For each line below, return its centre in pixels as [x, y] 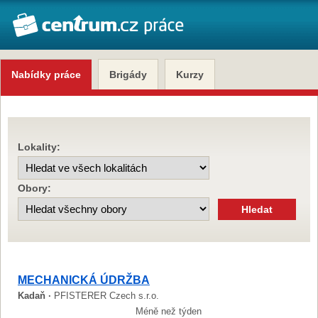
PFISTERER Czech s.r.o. [106, 296]
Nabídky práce [46, 75]
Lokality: [39, 147]
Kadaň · [36, 296]
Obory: [34, 188]
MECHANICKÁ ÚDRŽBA [84, 280]
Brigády [128, 75]
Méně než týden [169, 311]
